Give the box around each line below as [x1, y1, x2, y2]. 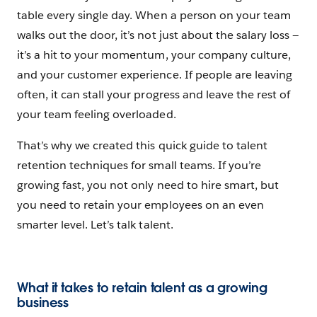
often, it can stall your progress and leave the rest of [17, 87, 291, 102]
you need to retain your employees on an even [17, 197, 264, 212]
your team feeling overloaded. [17, 107, 176, 122]
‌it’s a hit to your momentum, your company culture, [17, 47, 291, 62]
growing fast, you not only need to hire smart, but [17, 178, 279, 192]
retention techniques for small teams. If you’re [17, 158, 261, 173]
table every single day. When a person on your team [17, 8, 291, 23]
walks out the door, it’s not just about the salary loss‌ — [17, 28, 299, 42]
